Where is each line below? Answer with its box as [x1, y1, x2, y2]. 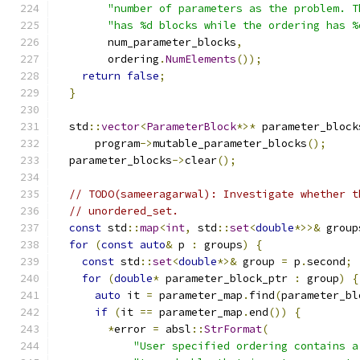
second [307, 255, 346, 268]
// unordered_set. [69, 204, 178, 218]
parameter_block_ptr [159, 272, 294, 285]
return [82, 69, 121, 83]
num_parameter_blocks [56, 35, 236, 49]
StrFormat [204, 322, 262, 336]
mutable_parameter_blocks [153, 137, 307, 150]
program [56, 137, 140, 150]
